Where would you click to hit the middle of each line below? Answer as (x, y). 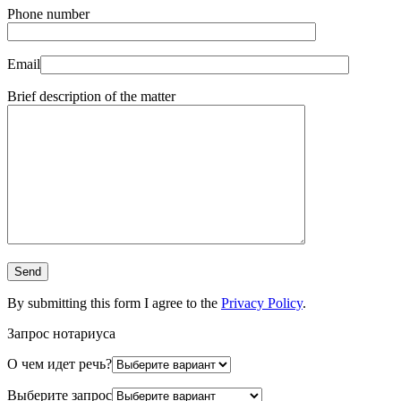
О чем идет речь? (60, 363)
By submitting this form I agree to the (114, 303)
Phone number (48, 13)
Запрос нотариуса (61, 333)
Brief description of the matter (91, 96)
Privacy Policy (262, 303)
